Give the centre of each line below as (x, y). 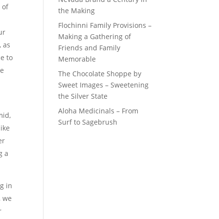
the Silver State (83, 96)
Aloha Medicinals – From (99, 111)
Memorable (77, 59)
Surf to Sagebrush (88, 122)
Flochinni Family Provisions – (105, 25)
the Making (77, 11)
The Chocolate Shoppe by (100, 74)
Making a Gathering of (95, 36)
